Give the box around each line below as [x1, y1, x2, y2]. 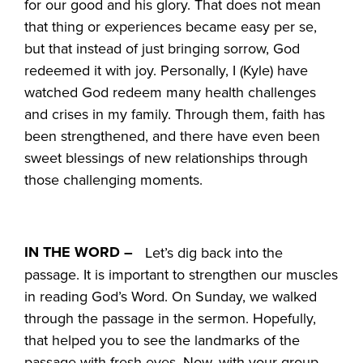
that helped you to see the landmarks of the [24, 329, 301, 350]
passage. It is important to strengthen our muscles [24, 263, 339, 284]
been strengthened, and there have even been [24, 125, 321, 146]
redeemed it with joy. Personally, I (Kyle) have [24, 59, 309, 80]
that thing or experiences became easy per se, [24, 15, 318, 36]
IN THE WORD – [24, 241, 146, 263]
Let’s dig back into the [145, 241, 284, 263]
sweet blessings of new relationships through [24, 147, 309, 168]
